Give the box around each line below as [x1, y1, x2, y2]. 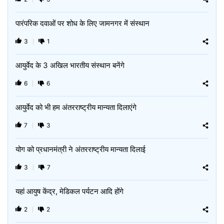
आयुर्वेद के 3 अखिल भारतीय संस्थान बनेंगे [15, 60, 124, 70]
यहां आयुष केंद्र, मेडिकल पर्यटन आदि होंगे [15, 186, 123, 196]
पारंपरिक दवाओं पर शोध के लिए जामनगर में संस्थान [15, 18, 149, 28]
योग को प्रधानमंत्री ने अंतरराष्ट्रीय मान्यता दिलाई [15, 144, 145, 154]
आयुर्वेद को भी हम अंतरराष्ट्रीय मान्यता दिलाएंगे [15, 102, 136, 112]
